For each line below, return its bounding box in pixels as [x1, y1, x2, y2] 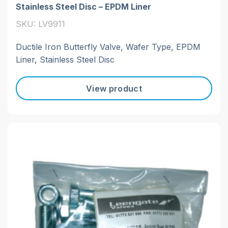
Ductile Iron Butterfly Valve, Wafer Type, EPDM [16, 42, 201, 52]
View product [86, 83, 142, 94]
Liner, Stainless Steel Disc [16, 54, 115, 65]
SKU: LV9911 [16, 19, 65, 30]
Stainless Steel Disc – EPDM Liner [16, 2, 151, 12]
